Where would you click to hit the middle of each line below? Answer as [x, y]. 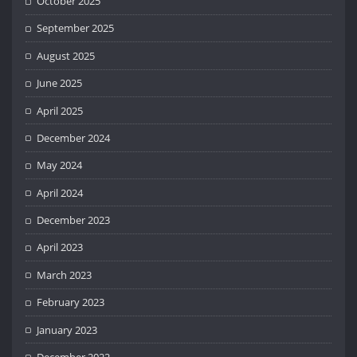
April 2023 [60, 247]
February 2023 [71, 302]
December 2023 [74, 220]
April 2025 [60, 110]
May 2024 [60, 165]
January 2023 [67, 330]
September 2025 [76, 28]
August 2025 [66, 55]
